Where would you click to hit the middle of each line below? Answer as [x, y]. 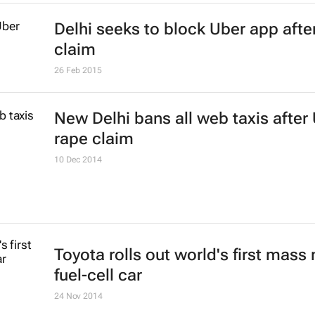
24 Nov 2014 [78, 296]
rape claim [94, 139]
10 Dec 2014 [78, 160]
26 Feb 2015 [78, 71]
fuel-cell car [98, 275]
